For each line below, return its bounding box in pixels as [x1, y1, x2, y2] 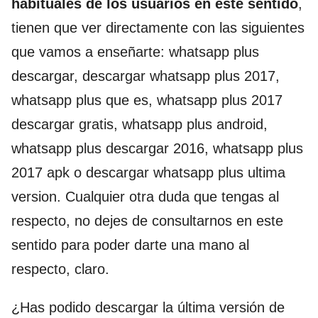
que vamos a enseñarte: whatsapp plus [11, 44, 259, 60]
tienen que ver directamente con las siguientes [11, 20, 305, 36]
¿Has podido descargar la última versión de [11, 300, 285, 316]
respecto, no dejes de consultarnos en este [11, 213, 283, 229]
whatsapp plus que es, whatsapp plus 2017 [11, 92, 283, 109]
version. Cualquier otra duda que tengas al [11, 189, 279, 205]
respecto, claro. [11, 261, 109, 278]
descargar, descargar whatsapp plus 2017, [11, 68, 280, 84]
